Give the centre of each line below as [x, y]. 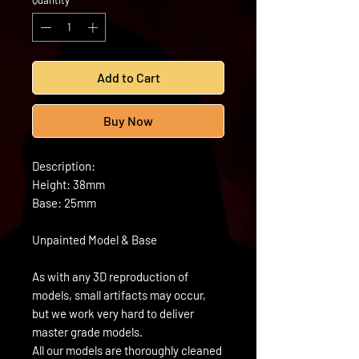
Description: [64, 165]
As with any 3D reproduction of [110, 276]
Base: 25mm [64, 202]
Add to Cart [128, 77]
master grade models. [87, 331]
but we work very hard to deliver [113, 313]
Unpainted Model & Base [95, 239]
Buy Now [128, 120]
